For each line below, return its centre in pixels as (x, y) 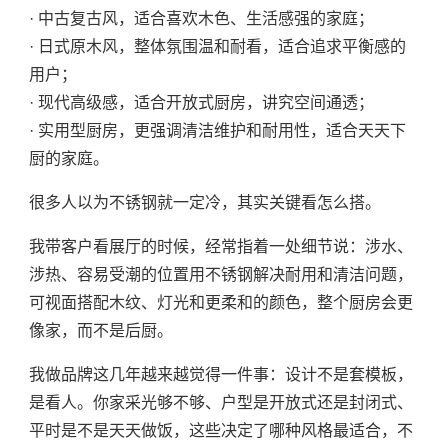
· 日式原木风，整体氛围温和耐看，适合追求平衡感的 (217, 47)
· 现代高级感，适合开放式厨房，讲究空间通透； (201, 103)
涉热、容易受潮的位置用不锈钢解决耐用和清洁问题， (220, 275)
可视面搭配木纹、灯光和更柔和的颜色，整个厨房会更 (220, 303)
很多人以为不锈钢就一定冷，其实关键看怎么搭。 (204, 203)
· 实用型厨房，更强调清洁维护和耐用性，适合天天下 (217, 131)
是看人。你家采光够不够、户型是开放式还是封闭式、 (220, 403)
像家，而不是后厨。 (100, 331)
